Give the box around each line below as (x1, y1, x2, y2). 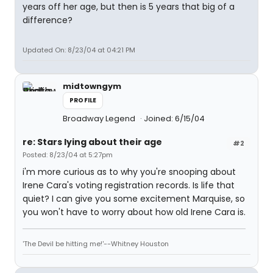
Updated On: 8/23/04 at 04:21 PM (23, 45, 135, 55)
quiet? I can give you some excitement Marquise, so (23, 193, 245, 205)
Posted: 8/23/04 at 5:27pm (23, 150, 113, 160)
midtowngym (63, 80, 121, 92)
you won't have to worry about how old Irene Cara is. (23, 206, 246, 218)
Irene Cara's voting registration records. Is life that (23, 179, 235, 191)
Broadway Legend (63, 113, 137, 124)
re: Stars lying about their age (23, 136, 162, 148)
